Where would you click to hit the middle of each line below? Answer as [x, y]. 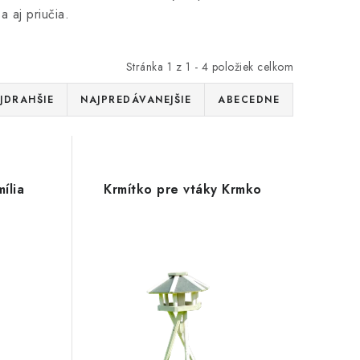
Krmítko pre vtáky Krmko [183, 189]
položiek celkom [251, 67]
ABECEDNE [249, 100]
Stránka [146, 67]
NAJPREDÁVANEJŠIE [136, 100]
